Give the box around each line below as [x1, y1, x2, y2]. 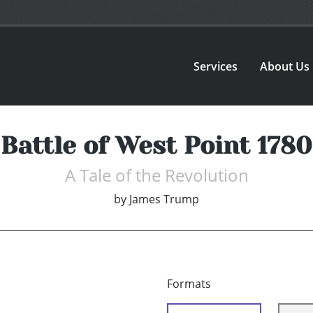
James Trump [129, 191, 199, 208]
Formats [167, 276, 211, 292]
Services [194, 58, 238, 74]
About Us [260, 58, 310, 74]
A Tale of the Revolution [64, 163, 249, 187]
